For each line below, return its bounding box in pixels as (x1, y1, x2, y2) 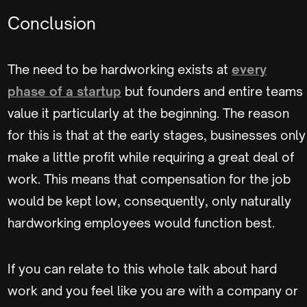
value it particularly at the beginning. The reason (8, 106, 289, 121)
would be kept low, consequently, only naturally (8, 193, 291, 208)
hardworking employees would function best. (8, 215, 278, 230)
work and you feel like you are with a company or (8, 283, 298, 298)
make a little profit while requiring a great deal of (8, 149, 294, 164)
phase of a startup (8, 84, 121, 99)
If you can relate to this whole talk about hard (8, 261, 277, 276)
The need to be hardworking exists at (8, 62, 232, 77)
